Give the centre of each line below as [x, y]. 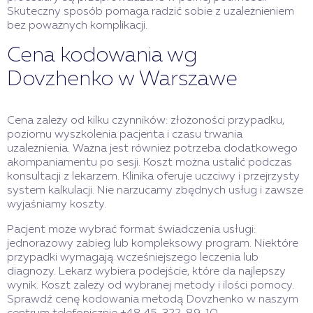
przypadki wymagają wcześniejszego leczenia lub [133, 258]
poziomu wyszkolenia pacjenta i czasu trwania [125, 135]
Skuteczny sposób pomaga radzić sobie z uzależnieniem [151, 12]
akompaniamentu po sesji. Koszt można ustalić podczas [150, 163]
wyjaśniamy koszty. [57, 205]
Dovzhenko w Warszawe [122, 80]
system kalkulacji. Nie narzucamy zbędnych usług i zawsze [155, 191]
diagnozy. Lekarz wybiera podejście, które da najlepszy [146, 272]
